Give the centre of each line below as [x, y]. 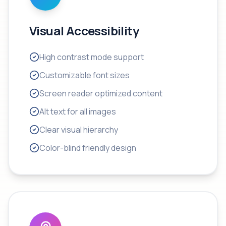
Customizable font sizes [84, 75]
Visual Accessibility [84, 31]
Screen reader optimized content [101, 93]
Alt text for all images [78, 111]
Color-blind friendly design [88, 148]
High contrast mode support [92, 57]
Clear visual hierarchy [79, 130]
